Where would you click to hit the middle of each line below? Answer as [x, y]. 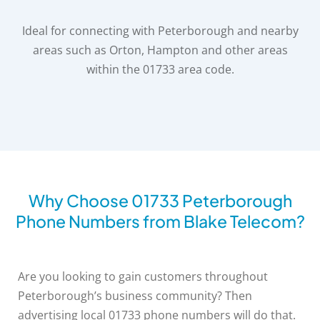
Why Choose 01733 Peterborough [160, 201]
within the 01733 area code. [160, 70]
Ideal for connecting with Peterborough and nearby [160, 31]
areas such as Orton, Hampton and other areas [160, 50]
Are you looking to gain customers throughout [143, 277]
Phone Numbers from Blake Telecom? [160, 221]
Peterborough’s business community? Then [135, 296]
